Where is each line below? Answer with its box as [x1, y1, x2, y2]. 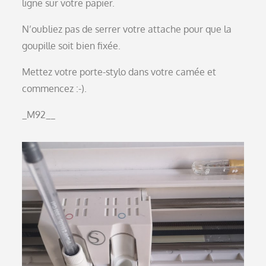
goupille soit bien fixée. [22, 39, 121, 52]
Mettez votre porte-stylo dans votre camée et [22, 65, 217, 78]
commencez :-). [22, 82, 87, 94]
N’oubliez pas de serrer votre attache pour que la [22, 23, 232, 35]
